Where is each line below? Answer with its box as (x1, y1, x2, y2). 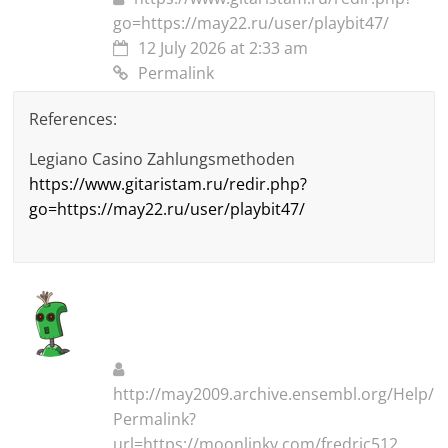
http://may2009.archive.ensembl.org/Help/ (113, 383, 435, 406)
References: (29, 108, 118, 131)
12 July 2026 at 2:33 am (138, 37, 309, 60)
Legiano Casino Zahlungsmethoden (29, 148, 296, 171)
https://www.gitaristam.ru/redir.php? (29, 173, 308, 196)
